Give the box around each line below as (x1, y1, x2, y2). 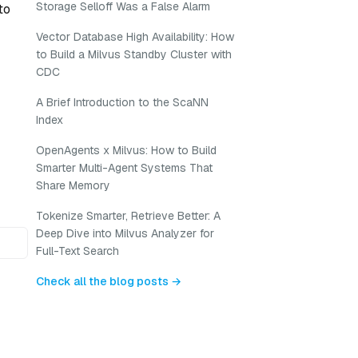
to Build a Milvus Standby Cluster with (36, 47, 232, 62)
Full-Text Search (36, 244, 119, 258)
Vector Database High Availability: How (36, 30, 234, 44)
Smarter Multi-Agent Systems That (36, 161, 213, 175)
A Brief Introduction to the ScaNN (36, 95, 209, 109)
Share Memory (36, 178, 110, 193)
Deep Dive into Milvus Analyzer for (36, 226, 214, 241)
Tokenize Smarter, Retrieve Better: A (36, 209, 221, 223)
